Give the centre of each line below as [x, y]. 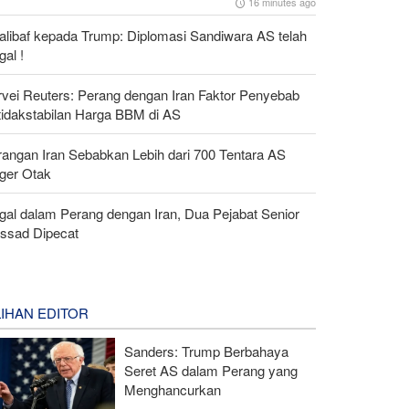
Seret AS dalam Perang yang [210, 370]
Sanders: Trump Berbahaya [206, 351]
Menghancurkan [172, 389]
